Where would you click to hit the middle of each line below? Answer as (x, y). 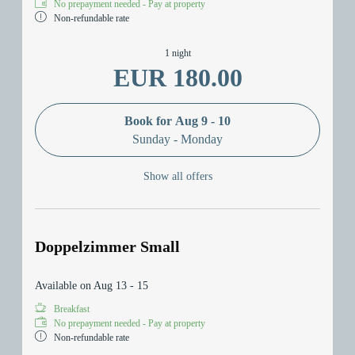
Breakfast (72, 309)
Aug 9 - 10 (203, 120)
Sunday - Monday (177, 139)
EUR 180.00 (177, 78)
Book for (150, 120)
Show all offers (177, 177)
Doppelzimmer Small (107, 247)
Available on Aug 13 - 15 (92, 286)
